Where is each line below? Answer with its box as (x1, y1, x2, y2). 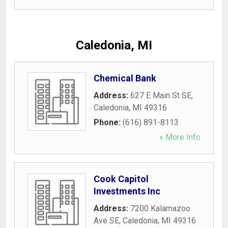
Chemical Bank (94, 72, 156, 83)
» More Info (159, 132, 201, 142)
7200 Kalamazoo (130, 203, 190, 213)
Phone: (94, 117, 123, 127)
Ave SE (94, 215, 119, 225)
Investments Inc (94, 185, 160, 196)
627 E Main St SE (130, 90, 191, 100)
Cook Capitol (94, 173, 149, 184)
